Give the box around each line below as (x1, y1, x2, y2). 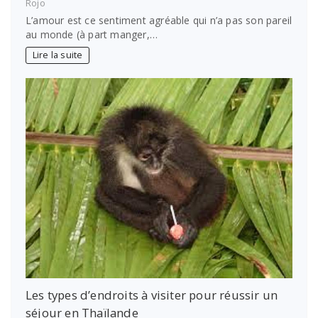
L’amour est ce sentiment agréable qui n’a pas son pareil (26, 13, 292, 27)
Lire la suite (32, 49, 83, 62)
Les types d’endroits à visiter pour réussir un (26, 286, 278, 303)
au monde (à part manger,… (26, 27, 158, 41)
